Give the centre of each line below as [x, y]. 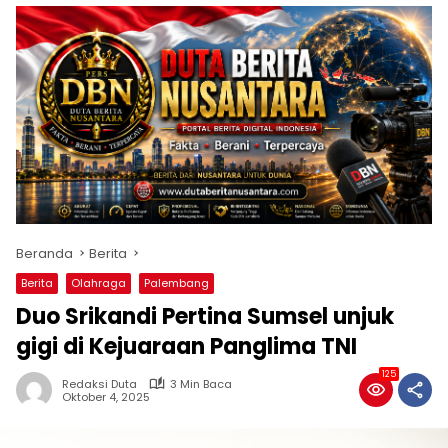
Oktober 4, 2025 [106, 397]
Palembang [176, 282]
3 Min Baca [201, 383]
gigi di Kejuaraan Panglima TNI [186, 346]
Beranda [44, 253]
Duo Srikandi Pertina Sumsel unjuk [205, 316]
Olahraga [98, 282]
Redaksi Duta [99, 383]
